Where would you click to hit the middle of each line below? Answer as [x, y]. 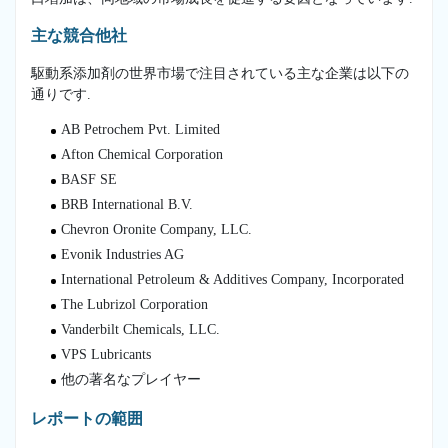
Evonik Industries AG [122, 254]
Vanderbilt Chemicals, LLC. [140, 329]
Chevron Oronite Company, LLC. [156, 229]
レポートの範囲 [87, 418]
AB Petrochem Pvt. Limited [140, 129]
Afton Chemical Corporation [142, 154]
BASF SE [89, 179]
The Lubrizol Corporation [134, 304]
